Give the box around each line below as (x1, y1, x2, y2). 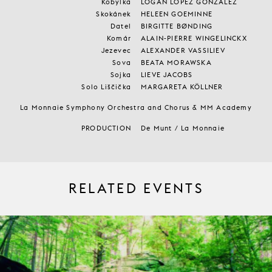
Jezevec (101, 46, 131, 55)
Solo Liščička (81, 82, 131, 91)
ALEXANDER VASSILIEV (141, 46, 225, 55)
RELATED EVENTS (68, 180, 204, 197)
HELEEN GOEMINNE (141, 9, 212, 18)
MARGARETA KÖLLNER (141, 82, 223, 91)
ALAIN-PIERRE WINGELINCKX (141, 33, 247, 42)
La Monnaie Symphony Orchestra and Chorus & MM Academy (20, 103, 252, 112)
